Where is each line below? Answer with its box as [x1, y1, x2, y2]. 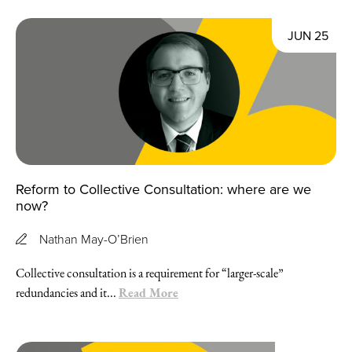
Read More [119, 283, 178, 301]
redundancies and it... [16, 284, 119, 301]
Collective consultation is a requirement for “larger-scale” [16, 264, 284, 281]
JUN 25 [288, 26, 328, 44]
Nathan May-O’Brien [39, 229, 148, 247]
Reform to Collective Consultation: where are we [16, 178, 311, 199]
